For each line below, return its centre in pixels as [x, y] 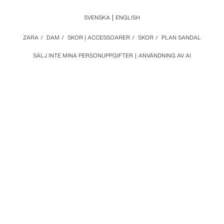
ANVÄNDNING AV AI [165, 55]
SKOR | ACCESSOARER [99, 37]
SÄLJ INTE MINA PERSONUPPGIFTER [83, 55]
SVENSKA [97, 17]
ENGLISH [128, 17]
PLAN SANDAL [181, 37]
